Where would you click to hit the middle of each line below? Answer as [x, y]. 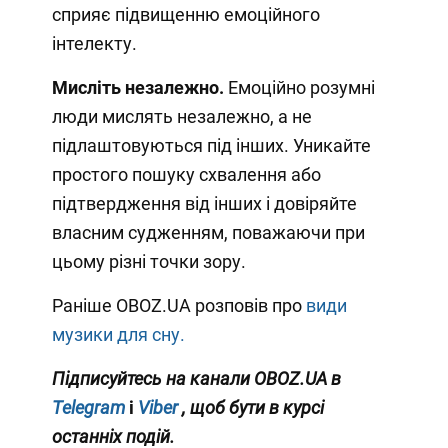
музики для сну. [118, 334]
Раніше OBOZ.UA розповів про [178, 305]
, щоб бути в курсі [252, 407]
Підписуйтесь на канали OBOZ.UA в [196, 378]
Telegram [88, 407]
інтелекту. [94, 43]
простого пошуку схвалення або [186, 174]
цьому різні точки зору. [148, 261]
